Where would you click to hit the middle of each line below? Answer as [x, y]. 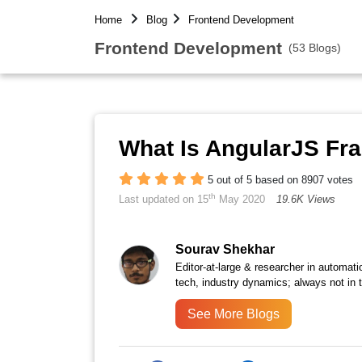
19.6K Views [306, 199]
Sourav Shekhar [225, 250]
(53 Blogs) [315, 47]
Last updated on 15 [164, 199]
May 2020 [240, 199]
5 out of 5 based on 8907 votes [280, 180]
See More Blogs [234, 314]
